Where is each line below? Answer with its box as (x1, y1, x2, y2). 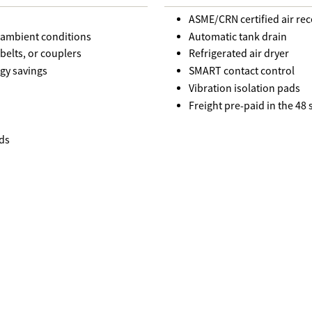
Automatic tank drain (188, 29, 287, 44)
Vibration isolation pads (188, 81, 300, 95)
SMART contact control (188, 64, 295, 79)
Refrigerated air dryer (188, 47, 289, 61)
